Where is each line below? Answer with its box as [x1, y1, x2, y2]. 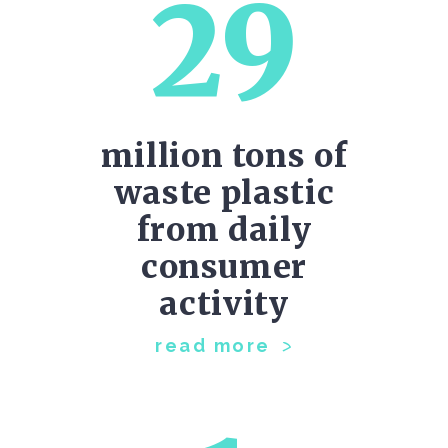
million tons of [100, 136, 348, 176]
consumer [140, 247, 308, 287]
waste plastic [113, 173, 335, 213]
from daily [136, 210, 312, 250]
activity [159, 284, 289, 324]
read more [155, 335, 271, 356]
